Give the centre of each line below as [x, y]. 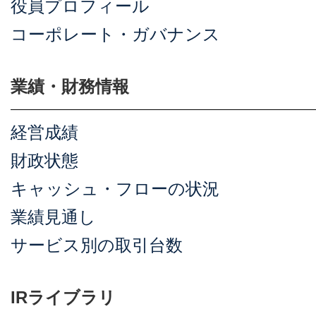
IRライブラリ [63, 297]
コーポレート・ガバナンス [115, 34]
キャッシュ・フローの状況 [115, 189]
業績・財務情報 [70, 86]
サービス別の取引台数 [97, 245]
